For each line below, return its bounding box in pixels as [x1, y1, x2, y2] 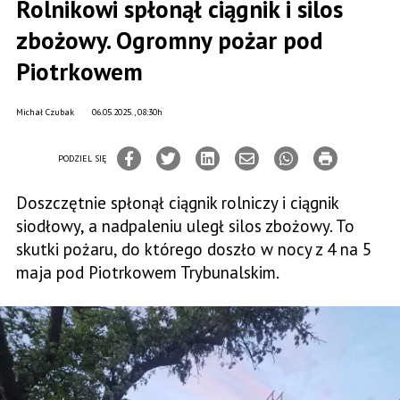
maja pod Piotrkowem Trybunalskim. [16, 262, 279, 283]
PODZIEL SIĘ [58, 152, 106, 164]
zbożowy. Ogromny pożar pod [16, 25, 323, 55]
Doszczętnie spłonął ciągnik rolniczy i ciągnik [16, 192, 338, 213]
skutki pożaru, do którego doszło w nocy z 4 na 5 [16, 238, 371, 260]
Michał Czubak [16, 106, 74, 118]
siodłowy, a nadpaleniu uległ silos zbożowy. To [16, 215, 354, 237]
